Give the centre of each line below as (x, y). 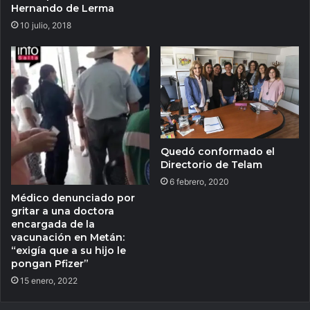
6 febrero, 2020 (199, 182)
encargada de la (53, 224)
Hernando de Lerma (63, 8)
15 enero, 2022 (49, 281)
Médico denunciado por (73, 198)
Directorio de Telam (211, 165)
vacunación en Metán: (68, 237)
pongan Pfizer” (50, 264)
